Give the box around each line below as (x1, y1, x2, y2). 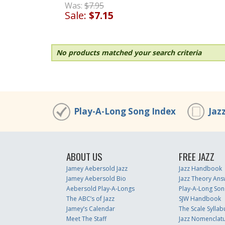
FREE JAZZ (178, 149, 214, 164)
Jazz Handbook (178, 164, 222, 173)
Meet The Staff (66, 214, 106, 223)
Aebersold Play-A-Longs (66, 184, 135, 193)
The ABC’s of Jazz (66, 194, 115, 203)
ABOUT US (66, 149, 102, 164)
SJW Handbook (178, 194, 221, 203)
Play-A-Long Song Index (74, 105, 176, 117)
